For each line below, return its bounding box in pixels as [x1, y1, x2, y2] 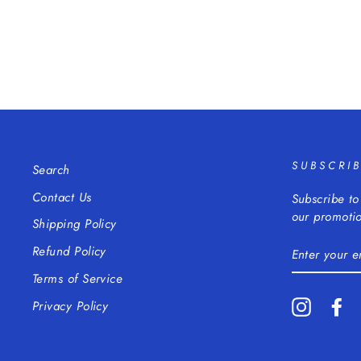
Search [32, 160, 70, 179]
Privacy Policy [32, 297, 109, 315]
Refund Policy [32, 243, 106, 261]
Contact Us [32, 188, 92, 206]
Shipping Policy [32, 215, 117, 234]
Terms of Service [32, 270, 123, 288]
